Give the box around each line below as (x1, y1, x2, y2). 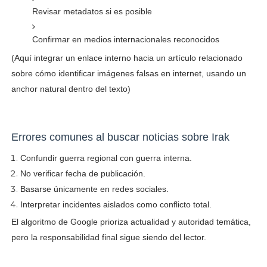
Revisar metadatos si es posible (32, 6, 152, 16)
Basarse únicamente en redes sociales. (20, 184, 169, 194)
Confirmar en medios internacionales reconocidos (32, 34, 219, 44)
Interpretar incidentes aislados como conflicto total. (20, 199, 212, 209)
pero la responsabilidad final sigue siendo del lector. (11, 232, 206, 242)
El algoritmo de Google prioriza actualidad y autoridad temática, (11, 216, 251, 226)
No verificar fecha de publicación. (20, 168, 145, 178)
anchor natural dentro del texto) (11, 83, 131, 94)
